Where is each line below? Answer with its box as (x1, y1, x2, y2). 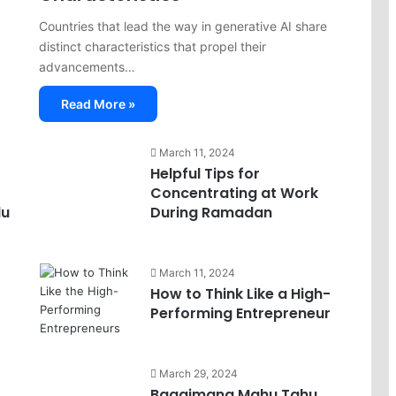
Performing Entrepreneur (149, 303, 331, 324)
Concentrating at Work (149, 183, 318, 203)
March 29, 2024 (158, 367, 238, 380)
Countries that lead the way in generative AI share (39, 19, 328, 34)
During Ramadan (149, 202, 272, 223)
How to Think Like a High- (149, 284, 331, 304)
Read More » (61, 96, 136, 111)
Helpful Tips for (149, 164, 260, 184)
